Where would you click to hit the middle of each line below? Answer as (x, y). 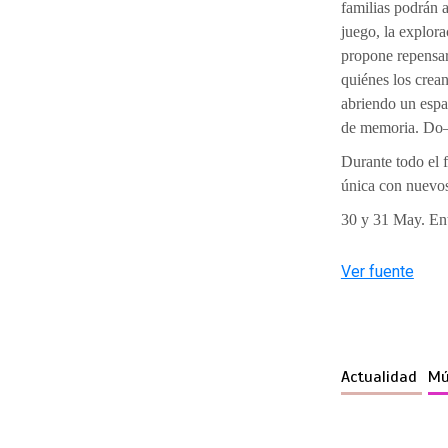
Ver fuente (377, 271)
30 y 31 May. (384, 219)
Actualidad (381, 376)
